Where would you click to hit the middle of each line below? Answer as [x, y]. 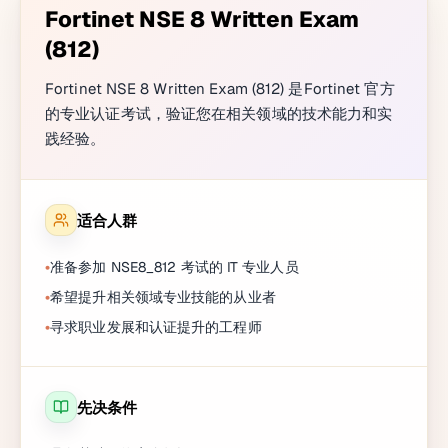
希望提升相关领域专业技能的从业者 [163, 297]
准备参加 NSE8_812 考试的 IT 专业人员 [174, 267]
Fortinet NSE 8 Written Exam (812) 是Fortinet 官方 [220, 88]
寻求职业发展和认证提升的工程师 [156, 327]
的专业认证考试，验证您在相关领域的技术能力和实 [219, 113]
